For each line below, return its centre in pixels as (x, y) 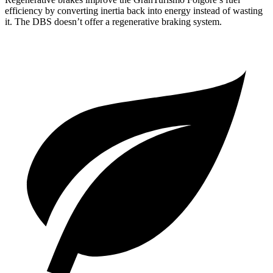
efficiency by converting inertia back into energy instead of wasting (134, 11)
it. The (19, 22)
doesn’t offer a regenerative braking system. (137, 22)
